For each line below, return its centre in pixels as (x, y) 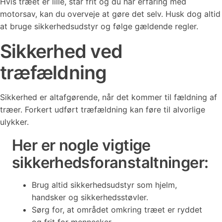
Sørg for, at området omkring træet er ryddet (117, 210)
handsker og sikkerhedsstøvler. (90, 197)
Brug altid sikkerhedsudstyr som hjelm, (104, 185)
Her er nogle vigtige (81, 145)
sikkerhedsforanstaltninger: (110, 162)
